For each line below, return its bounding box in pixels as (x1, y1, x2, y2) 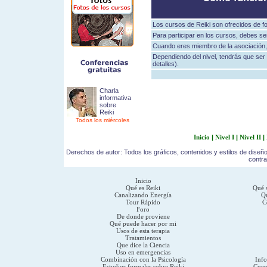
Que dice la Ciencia (116, 241, 170, 249)
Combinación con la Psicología (100, 256, 186, 263)
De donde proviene (116, 213, 170, 220)
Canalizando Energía (114, 191, 172, 198)
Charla (99, 87, 119, 94)
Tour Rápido (126, 198, 160, 206)
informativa (99, 94, 131, 101)
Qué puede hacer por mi (110, 220, 176, 227)
